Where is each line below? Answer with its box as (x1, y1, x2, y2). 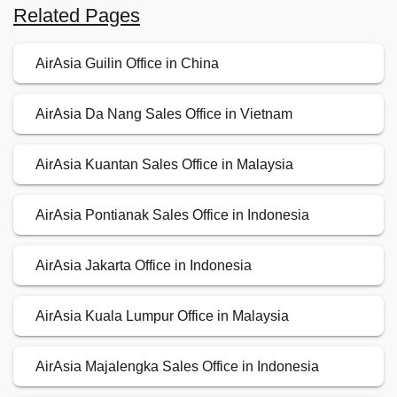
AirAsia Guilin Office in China (35, 56, 219, 72)
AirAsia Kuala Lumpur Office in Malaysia (35, 308, 289, 324)
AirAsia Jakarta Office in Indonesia (35, 258, 252, 274)
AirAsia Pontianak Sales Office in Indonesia (35, 207, 309, 223)
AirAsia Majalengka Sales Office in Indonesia (35, 359, 319, 375)
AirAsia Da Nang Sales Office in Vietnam (35, 106, 292, 122)
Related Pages (13, 4, 140, 27)
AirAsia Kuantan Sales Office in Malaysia (35, 157, 293, 173)
